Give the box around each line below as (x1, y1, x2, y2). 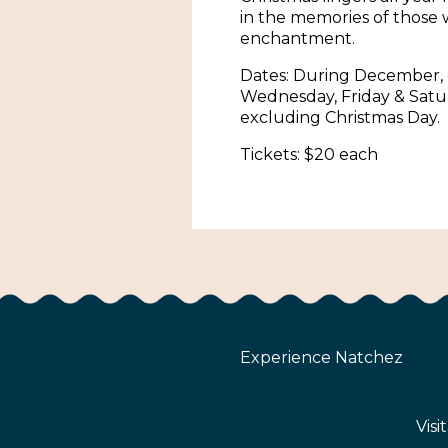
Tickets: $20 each (240, 145, 378, 165)
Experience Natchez (240, 348, 403, 368)
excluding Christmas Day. (240, 108, 440, 128)
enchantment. (240, 29, 355, 49)
